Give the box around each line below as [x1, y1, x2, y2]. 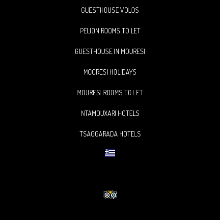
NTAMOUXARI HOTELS [81, 109, 139, 117]
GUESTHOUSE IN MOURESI [75, 47, 145, 55]
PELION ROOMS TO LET [80, 27, 140, 35]
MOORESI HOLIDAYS [83, 68, 137, 76]
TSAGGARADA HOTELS [79, 130, 141, 138]
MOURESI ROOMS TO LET [77, 88, 143, 97]
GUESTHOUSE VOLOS [81, 6, 139, 14]
